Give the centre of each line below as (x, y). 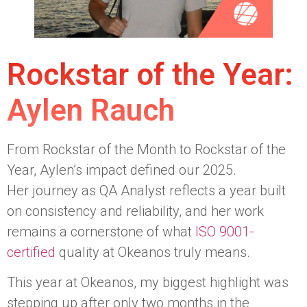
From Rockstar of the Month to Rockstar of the (146, 150)
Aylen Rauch (91, 111)
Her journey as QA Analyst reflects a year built (146, 191)
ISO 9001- (225, 232)
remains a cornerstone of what (101, 232)
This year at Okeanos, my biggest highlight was (148, 283)
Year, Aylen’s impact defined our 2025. (122, 170)
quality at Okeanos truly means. (153, 253)
